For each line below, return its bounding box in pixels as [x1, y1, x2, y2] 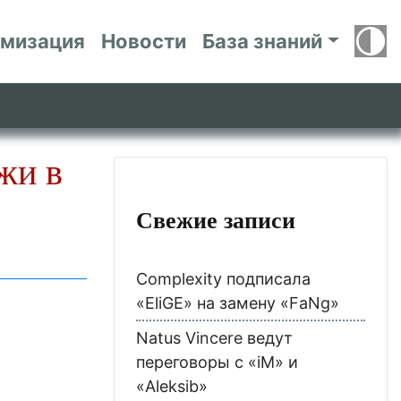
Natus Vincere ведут [136, 328, 293, 347]
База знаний [202, 29, 323, 53]
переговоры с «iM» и [136, 352, 298, 371]
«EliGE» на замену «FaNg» [136, 293, 339, 312]
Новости [101, 29, 187, 53]
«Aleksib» [136, 376, 208, 396]
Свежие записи [136, 201, 295, 236]
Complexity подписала [136, 269, 311, 288]
